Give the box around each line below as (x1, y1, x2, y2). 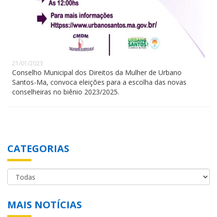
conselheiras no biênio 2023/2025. (12, 87, 119, 96)
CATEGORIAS (7, 141, 69, 155)
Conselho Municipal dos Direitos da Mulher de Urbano (12, 67, 182, 77)
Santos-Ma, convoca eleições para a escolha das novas (12, 77, 186, 87)
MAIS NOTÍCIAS (7, 198, 82, 211)
